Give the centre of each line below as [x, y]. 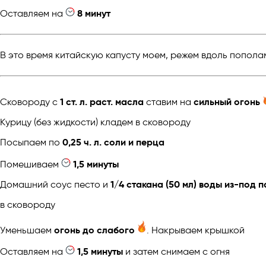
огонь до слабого [94, 230]
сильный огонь [227, 102]
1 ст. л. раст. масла [102, 102]
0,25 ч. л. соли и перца [113, 142]
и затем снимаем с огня [176, 252]
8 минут [94, 13]
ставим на [169, 102]
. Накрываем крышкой [196, 230]
